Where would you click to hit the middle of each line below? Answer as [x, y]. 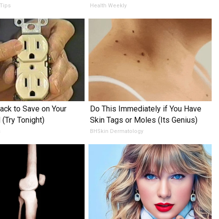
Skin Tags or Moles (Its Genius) [143, 120]
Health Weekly [108, 5]
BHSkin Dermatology [116, 131]
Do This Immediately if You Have [145, 109]
